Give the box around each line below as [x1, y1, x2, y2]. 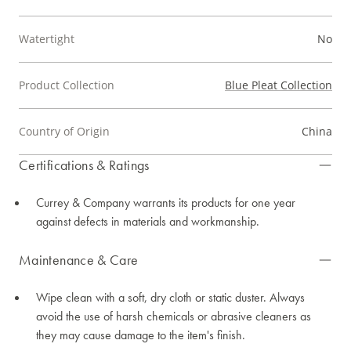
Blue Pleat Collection [225, 78, 332, 93]
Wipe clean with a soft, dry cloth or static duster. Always [36, 289, 305, 306]
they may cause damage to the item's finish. [36, 327, 245, 344]
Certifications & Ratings [19, 156, 150, 175]
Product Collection [19, 78, 114, 93]
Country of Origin [19, 124, 110, 139]
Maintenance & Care [19, 251, 139, 270]
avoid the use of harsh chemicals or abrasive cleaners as [36, 308, 311, 325]
